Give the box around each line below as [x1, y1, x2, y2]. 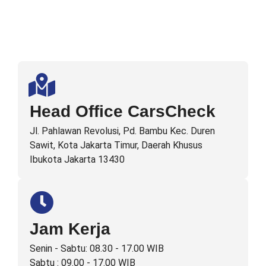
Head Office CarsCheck [30, 102, 216, 121]
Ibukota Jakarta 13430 [30, 153, 125, 165]
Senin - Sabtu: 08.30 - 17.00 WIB [30, 242, 164, 254]
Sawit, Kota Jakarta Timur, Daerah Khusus [30, 139, 202, 151]
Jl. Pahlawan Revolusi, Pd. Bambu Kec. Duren [30, 125, 215, 137]
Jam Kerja [30, 219, 110, 238]
